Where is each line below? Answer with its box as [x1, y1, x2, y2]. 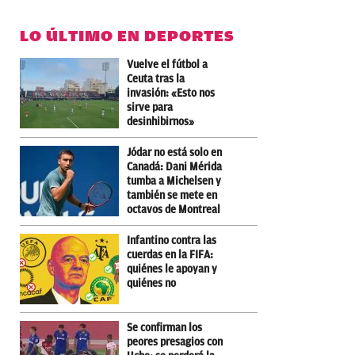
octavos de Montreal [127, 203, 220, 216]
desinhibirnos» [127, 115, 194, 128]
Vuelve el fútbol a [127, 58, 208, 71]
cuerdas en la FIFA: [127, 248, 213, 261]
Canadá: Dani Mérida [127, 160, 222, 173]
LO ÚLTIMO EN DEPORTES [20, 26, 235, 45]
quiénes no [127, 277, 176, 289]
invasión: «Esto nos [127, 86, 215, 99]
